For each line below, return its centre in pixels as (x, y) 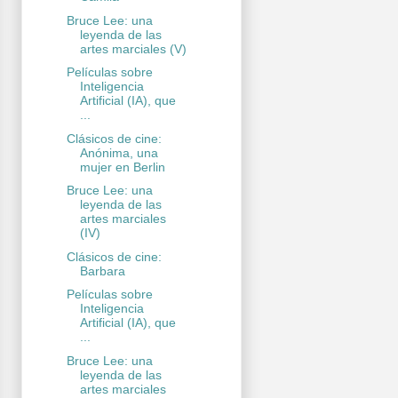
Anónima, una (119, 152)
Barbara (102, 271)
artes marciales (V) (133, 48)
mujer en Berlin (122, 167)
